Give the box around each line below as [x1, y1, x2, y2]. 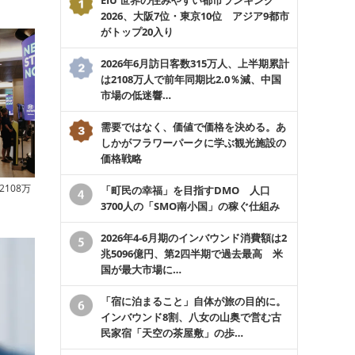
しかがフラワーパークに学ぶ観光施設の [101, 135, 286, 150]
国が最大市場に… [101, 261, 181, 277]
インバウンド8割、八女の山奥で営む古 [101, 309, 281, 324]
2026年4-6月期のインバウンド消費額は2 [101, 230, 287, 245]
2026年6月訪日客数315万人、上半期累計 [101, 55, 289, 71]
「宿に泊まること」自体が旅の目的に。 [101, 293, 286, 308]
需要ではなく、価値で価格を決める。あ [101, 119, 286, 134]
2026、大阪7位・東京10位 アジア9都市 [101, 8, 289, 23]
